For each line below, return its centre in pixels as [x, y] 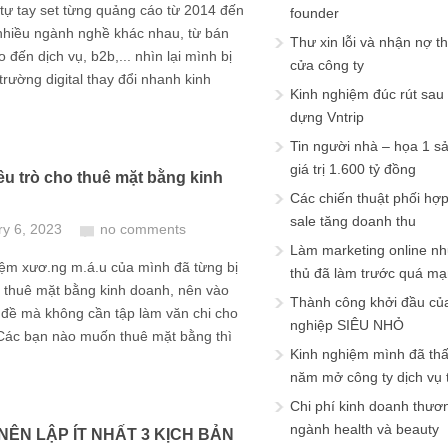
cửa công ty [327, 65]
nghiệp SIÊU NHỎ [347, 325]
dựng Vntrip [327, 117]
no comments [143, 229]
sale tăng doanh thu [353, 221]
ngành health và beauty [364, 429]
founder [314, 13]
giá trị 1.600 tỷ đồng [353, 169]
